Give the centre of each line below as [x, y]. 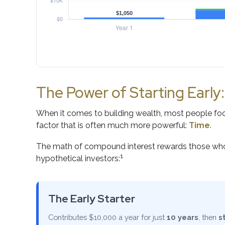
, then [208, 217]
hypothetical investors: [78, 158]
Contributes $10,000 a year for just [107, 217]
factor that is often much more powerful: [113, 125]
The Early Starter [92, 198]
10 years [183, 217]
